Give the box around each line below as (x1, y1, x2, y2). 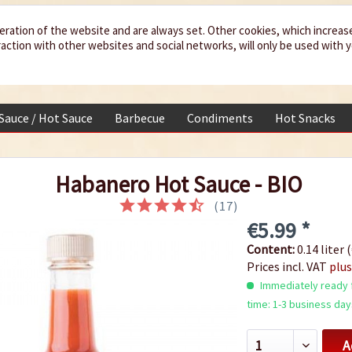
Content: (246, 241, 297, 258)
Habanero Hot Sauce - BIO (55, 170, 302, 200)
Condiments (187, 110, 253, 126)
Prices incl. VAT (246, 258, 329, 275)
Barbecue (115, 110, 165, 126)
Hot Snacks (275, 110, 335, 126)
